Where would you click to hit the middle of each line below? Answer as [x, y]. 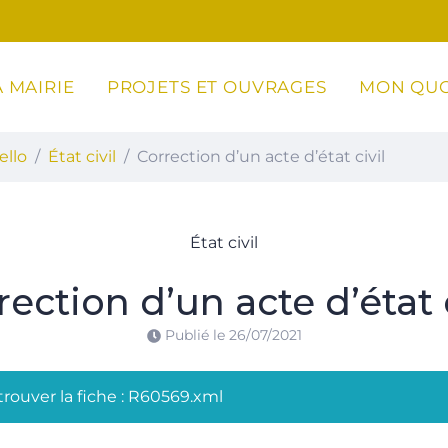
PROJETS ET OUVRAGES [216, 86]
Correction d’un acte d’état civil [261, 156]
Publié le [196, 335]
